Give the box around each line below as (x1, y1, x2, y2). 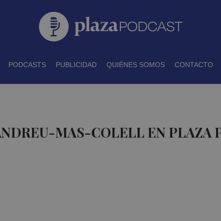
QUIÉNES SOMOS (106, 61, 165, 69)
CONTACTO (174, 61, 213, 69)
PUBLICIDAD (55, 61, 97, 69)
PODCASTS (8, 61, 46, 69)
